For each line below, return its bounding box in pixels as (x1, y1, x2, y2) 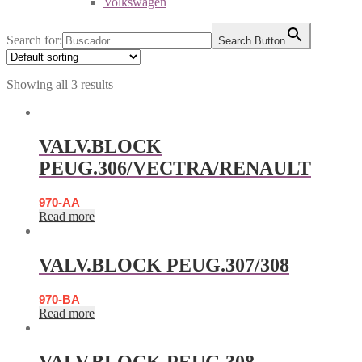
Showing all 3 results (6, 78, 113, 91)
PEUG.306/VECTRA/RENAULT (39, 157, 311, 179)
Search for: (6, 33, 62, 47)
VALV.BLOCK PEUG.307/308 (39, 254, 289, 276)
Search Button (218, 35, 285, 47)
